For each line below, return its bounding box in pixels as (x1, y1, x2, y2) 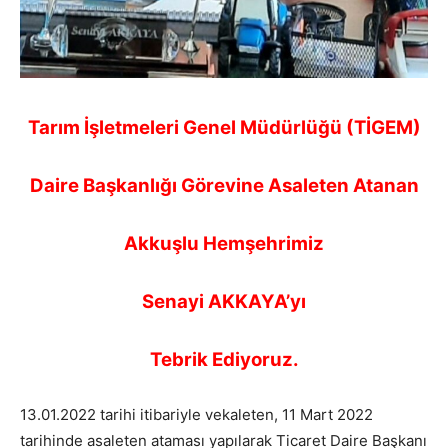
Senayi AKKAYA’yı (142, 289, 306, 313)
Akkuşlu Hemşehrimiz (124, 231, 324, 255)
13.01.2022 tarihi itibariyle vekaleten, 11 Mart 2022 (20, 404, 373, 424)
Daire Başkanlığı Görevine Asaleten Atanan (29, 173, 419, 197)
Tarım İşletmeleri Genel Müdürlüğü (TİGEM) (27, 115, 421, 139)
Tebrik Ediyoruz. (149, 347, 299, 371)
